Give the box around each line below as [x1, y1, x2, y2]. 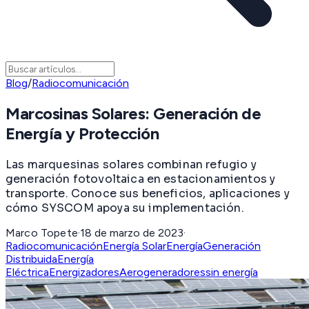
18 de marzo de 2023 [80, 226, 184, 239]
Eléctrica [6, 265, 49, 279]
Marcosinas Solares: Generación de [6, 103, 261, 124]
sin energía [206, 265, 258, 279]
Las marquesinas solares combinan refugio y [6, 157, 257, 172]
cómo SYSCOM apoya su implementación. [6, 200, 244, 215]
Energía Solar [103, 239, 166, 252]
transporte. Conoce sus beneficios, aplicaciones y [6, 186, 290, 201]
